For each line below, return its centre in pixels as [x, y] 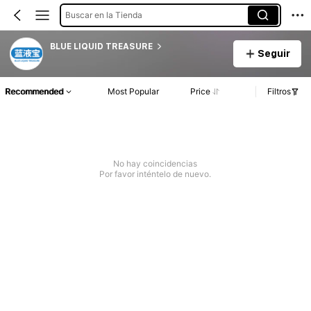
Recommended [34, 92]
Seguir [274, 53]
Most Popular [134, 92]
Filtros [279, 92]
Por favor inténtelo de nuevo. [155, 174]
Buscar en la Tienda [103, 15]
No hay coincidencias [155, 164]
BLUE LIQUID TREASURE [101, 46]
